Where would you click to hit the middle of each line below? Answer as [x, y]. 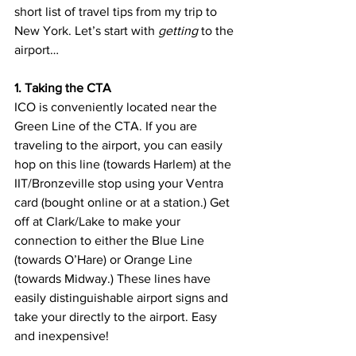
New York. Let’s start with [86, 31]
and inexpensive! [62, 336]
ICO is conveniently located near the [117, 107]
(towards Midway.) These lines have [114, 279]
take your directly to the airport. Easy [117, 317]
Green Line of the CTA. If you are [107, 126]
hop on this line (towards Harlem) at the [124, 164]
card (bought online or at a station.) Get [124, 203]
